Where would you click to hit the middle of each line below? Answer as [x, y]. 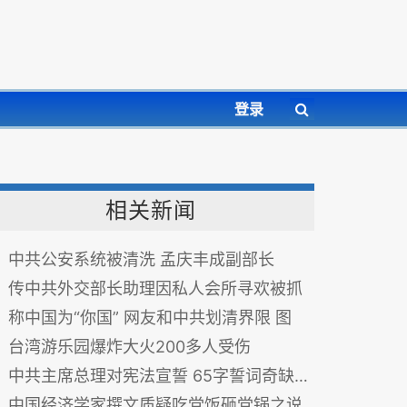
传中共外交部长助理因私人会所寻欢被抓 [155, 288]
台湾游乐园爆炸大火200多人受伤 [129, 347]
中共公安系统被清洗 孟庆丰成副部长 [141, 259]
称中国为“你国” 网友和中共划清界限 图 [150, 318]
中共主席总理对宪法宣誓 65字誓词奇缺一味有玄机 [151, 376]
